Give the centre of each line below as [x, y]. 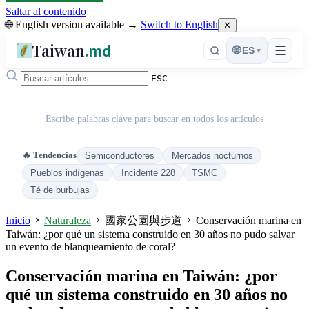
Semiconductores [120, 156]
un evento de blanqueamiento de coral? [90, 247]
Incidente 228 [148, 173]
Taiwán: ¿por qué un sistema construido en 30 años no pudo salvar [150, 235]
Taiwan [59, 50]
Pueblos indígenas [68, 173]
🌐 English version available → [73, 24]
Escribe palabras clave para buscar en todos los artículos [154, 119]
